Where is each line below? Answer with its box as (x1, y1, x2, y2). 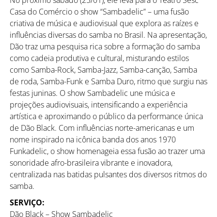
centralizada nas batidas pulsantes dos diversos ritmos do (10, 169, 207, 180)
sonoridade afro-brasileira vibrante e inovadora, (10, 157, 172, 168)
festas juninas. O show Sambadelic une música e (10, 87, 175, 98)
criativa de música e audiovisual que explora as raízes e (10, 17, 199, 29)
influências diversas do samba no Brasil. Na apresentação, (10, 29, 207, 40)
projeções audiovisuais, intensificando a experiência (10, 99, 187, 110)
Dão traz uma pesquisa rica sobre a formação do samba (10, 41, 200, 52)
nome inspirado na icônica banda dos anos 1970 (10, 134, 176, 145)
